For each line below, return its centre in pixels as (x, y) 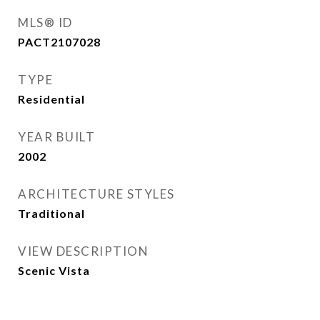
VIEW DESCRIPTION (83, 251)
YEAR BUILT (56, 137)
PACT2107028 (59, 42)
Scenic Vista (54, 270)
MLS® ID (45, 22)
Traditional (51, 213)
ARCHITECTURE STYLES (96, 194)
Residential (51, 99)
